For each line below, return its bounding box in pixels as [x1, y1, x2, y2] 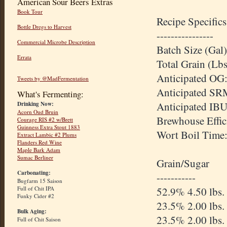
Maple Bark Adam [17, 146, 60, 154]
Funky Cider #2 [17, 192, 54, 200]
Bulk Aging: [17, 207, 47, 216]
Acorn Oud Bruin [17, 108, 58, 116]
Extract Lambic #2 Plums [17, 131, 77, 139]
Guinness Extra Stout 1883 [17, 123, 80, 131]
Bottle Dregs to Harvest [17, 23, 71, 31]
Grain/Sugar [157, 156, 209, 171]
